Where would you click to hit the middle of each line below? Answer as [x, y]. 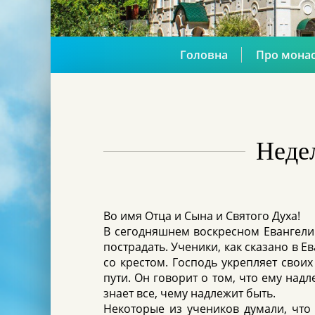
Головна [204, 55]
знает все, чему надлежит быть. [189, 293]
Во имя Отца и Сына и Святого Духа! [202, 216]
